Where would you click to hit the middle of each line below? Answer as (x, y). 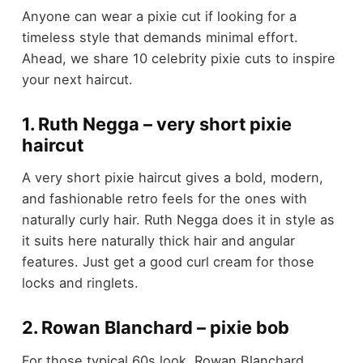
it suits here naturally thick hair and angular (158, 241)
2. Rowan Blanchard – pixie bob (155, 328)
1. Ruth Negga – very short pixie (156, 124)
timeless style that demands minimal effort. (160, 37)
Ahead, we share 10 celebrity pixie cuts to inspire (178, 58)
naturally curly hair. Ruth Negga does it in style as (178, 220)
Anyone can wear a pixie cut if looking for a (159, 16)
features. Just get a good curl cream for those (168, 262)
